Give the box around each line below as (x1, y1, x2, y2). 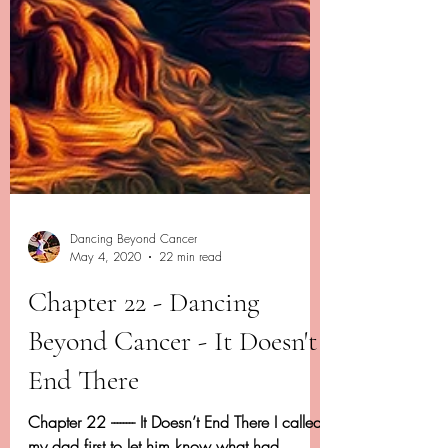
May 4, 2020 (70, 428, 141, 446)
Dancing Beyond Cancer (70, 410, 197, 428)
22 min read (159, 428, 222, 446)
